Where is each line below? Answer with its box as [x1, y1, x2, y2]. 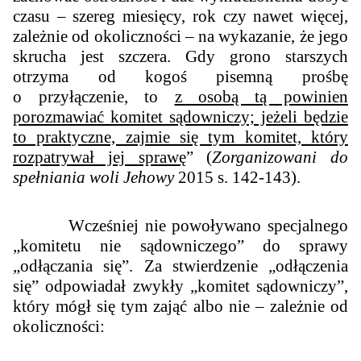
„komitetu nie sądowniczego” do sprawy [13, 236, 348, 256]
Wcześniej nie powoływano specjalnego [13, 216, 348, 236]
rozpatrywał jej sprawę [13, 147, 186, 168]
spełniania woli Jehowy [13, 168, 175, 188]
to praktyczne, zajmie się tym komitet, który [13, 127, 348, 147]
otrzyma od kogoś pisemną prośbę [13, 67, 348, 87]
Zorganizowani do [212, 147, 348, 168]
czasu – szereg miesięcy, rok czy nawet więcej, [13, 6, 348, 27]
